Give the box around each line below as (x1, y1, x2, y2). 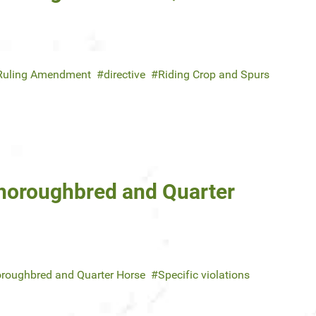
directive (104, 68, 145, 82)
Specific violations (158, 268, 250, 282)
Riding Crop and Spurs (158, 68, 269, 82)
